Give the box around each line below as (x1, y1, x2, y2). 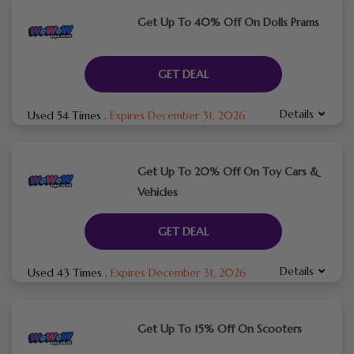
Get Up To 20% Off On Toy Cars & (137, 164, 318, 179)
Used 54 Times (28, 107, 104, 122)
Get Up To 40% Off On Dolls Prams (137, 14, 319, 29)
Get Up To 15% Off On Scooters (137, 321, 302, 336)
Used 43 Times (28, 265, 105, 280)
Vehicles (137, 184, 178, 199)
